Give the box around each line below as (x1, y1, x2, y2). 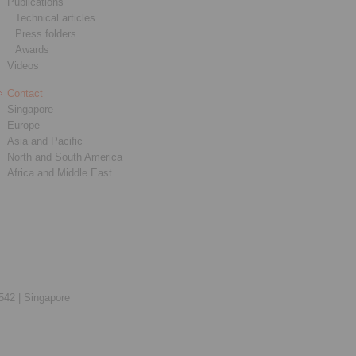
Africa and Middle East (7, 167, 113, 179)
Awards (15, 44, 50, 56)
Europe (7, 119, 41, 131)
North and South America (7, 151, 123, 163)
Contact (7, 87, 44, 99)
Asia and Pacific (7, 135, 83, 147)
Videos (7, 60, 40, 72)
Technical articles (15, 12, 96, 24)
